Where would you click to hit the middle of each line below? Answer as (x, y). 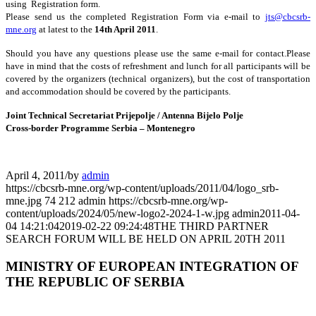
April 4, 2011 (35, 175)
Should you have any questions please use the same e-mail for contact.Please (158, 53)
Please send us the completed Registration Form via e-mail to (135, 16)
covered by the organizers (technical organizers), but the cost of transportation (158, 78)
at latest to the (66, 29)
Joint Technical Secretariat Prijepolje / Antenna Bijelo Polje (124, 115)
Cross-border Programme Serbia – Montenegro (101, 128)
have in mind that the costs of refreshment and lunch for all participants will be (158, 66)
